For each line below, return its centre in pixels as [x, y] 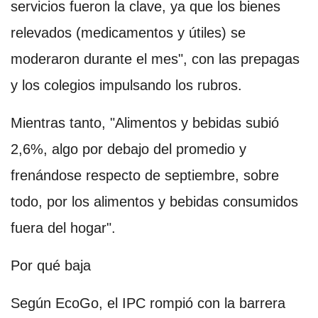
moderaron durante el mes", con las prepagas [155, 59]
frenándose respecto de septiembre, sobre [145, 175]
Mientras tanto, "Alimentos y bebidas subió [145, 122]
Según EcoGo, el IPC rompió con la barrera [148, 303]
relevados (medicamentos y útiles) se [128, 32]
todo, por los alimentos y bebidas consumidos [154, 201]
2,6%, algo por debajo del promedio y [128, 149]
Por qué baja [51, 265]
